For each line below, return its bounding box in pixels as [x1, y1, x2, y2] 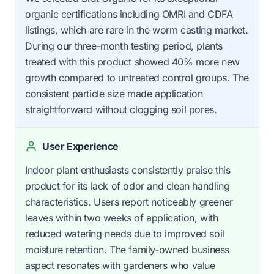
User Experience [42, 139, 119, 152]
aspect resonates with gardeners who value [25, 259, 215, 272]
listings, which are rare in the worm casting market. [25, 23, 248, 36]
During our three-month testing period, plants [25, 39, 223, 52]
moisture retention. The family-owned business [25, 243, 230, 256]
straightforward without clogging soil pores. [25, 103, 217, 116]
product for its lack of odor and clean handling [25, 179, 230, 192]
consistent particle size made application [25, 87, 203, 100]
